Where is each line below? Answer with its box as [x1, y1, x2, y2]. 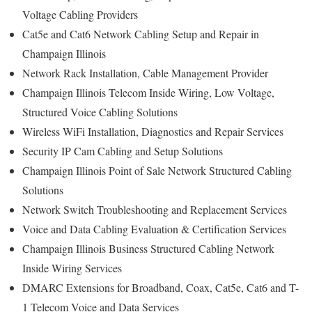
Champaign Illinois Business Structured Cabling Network [22, 241, 274, 256]
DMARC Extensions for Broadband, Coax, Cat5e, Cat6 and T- [22, 280, 299, 295]
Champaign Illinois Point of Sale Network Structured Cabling [22, 163, 292, 178]
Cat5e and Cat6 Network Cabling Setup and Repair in [22, 26, 259, 42]
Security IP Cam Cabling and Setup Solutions [22, 143, 226, 159]
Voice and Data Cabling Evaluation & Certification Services [22, 221, 286, 237]
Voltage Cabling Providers [22, 7, 138, 22]
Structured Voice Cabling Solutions [22, 104, 181, 120]
